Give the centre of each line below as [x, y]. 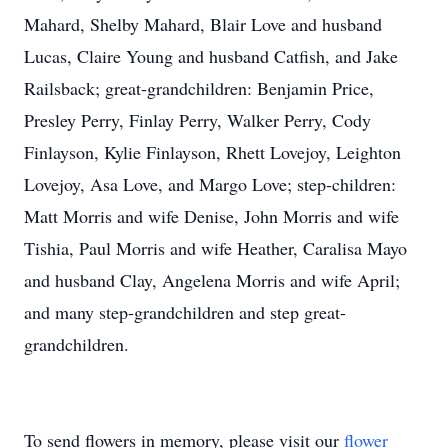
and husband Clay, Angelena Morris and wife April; [212, 280]
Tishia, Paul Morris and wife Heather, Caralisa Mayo [215, 248]
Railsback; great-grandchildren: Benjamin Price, [199, 88]
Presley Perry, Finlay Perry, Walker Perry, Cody [197, 120]
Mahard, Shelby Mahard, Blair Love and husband [203, 24]
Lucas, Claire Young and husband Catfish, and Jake [211, 56]
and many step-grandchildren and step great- [185, 312]
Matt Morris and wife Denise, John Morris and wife [211, 216]
